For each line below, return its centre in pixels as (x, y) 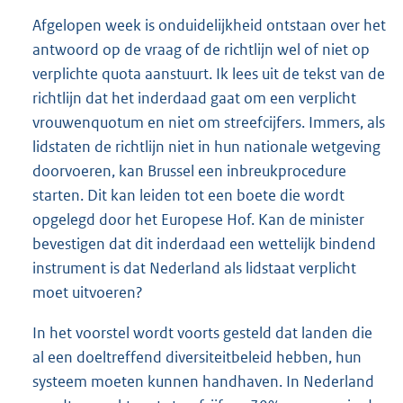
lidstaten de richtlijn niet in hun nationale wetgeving (206, 146)
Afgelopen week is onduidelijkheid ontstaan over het (209, 25)
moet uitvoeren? (88, 292)
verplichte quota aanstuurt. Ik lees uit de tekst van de (209, 73)
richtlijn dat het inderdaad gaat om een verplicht (194, 98)
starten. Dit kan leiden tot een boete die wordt (188, 195)
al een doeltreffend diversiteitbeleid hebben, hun (197, 357)
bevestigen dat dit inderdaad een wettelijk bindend (204, 243)
